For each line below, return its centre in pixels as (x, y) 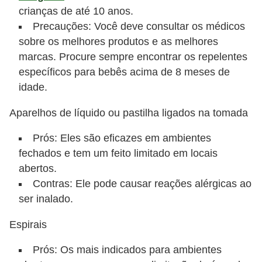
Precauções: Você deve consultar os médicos (139, 27)
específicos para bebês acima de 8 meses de (124, 72)
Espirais (28, 224)
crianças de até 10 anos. (76, 11)
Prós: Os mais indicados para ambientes (127, 250)
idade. (33, 87)
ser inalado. (46, 199)
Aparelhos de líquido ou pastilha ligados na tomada (129, 113)
